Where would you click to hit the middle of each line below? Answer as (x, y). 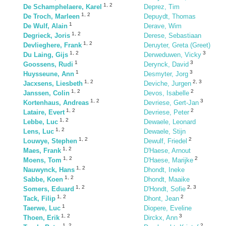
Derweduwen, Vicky (173, 55)
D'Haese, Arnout (167, 151)
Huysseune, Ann (49, 74)
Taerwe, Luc (42, 208)
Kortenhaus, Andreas (56, 103)
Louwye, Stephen (50, 141)
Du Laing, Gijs (46, 55)
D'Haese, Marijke (168, 160)
